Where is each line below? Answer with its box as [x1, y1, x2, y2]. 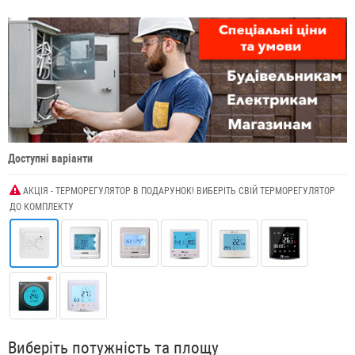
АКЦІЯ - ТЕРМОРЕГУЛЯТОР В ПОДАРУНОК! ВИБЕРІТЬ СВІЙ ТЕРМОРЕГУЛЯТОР [21, 185, 335, 197]
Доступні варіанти [8, 152, 93, 166]
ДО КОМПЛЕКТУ [10, 201, 74, 213]
